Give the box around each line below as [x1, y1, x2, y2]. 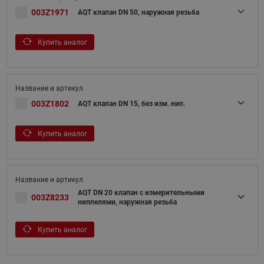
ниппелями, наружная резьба [77, 198, 177, 207]
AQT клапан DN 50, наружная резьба [77, 8, 199, 17]
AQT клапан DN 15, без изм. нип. [77, 100, 185, 108]
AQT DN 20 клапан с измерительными [77, 189, 204, 197]
